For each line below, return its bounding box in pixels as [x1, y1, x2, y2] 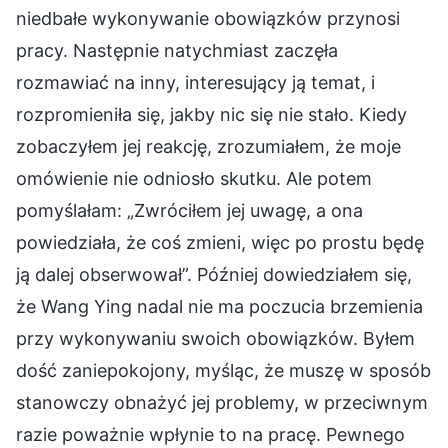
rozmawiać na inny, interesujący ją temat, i [16, 71, 375, 93]
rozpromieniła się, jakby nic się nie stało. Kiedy [16, 103, 407, 125]
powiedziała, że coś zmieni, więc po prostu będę [16, 231, 424, 253]
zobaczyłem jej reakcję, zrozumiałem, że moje [16, 135, 401, 157]
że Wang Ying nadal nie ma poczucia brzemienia [16, 295, 423, 317]
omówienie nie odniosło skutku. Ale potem [16, 167, 372, 189]
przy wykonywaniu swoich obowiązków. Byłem [16, 327, 415, 349]
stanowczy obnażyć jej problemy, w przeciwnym [16, 391, 428, 413]
